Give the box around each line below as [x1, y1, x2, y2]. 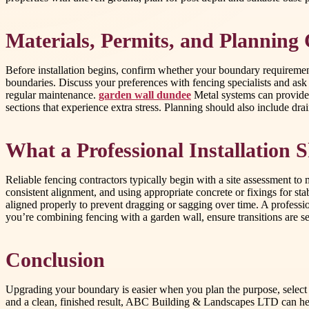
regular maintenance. [6, 89, 99, 101]
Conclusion [6, 249, 105, 272]
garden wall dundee [99, 89, 191, 101]
